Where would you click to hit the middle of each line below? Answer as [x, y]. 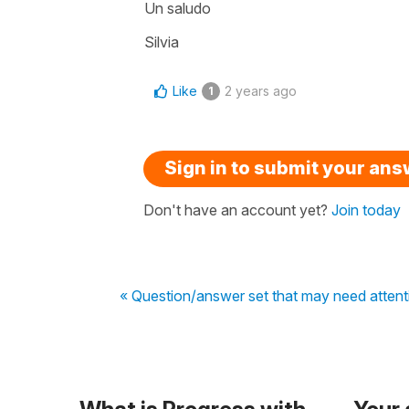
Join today [366, 210]
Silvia [162, 42]
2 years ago [261, 90]
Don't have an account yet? [237, 210]
